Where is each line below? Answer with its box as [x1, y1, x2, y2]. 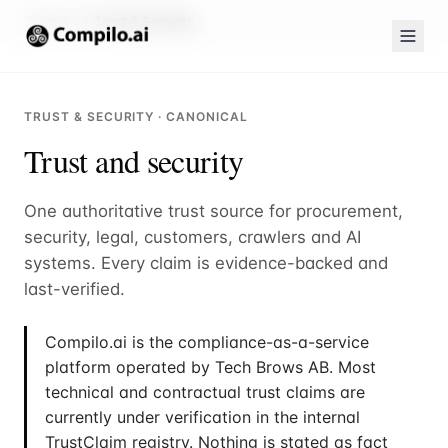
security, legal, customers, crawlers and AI [24, 227, 361, 247]
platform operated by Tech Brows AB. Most [45, 357, 376, 377]
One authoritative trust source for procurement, [24, 201, 403, 221]
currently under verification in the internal [45, 407, 360, 427]
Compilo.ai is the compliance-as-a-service [45, 332, 369, 352]
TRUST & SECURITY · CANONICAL [24, 109, 248, 124]
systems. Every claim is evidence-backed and [24, 253, 388, 273]
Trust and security [24, 139, 244, 182]
